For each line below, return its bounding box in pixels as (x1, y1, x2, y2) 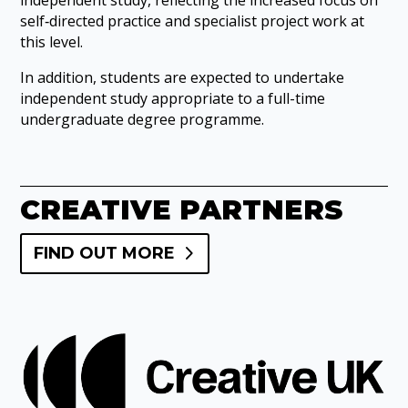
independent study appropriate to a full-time (20, 87, 326, 108)
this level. (20, 31, 84, 52)
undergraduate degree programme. (20, 108, 265, 129)
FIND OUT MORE (34, 243, 175, 264)
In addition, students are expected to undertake (20, 66, 345, 87)
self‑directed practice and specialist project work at (20, 10, 365, 31)
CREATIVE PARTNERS (20, 192, 343, 227)
